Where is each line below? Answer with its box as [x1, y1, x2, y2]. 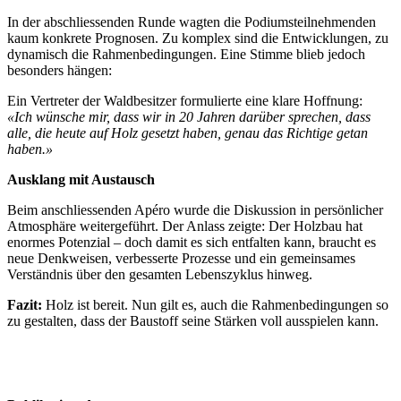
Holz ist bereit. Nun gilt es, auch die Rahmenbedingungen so [46, 296, 388, 312]
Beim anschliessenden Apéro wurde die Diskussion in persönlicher [7, 201, 383, 218]
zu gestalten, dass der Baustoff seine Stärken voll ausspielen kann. [7, 312, 379, 328]
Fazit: [7, 296, 46, 312]
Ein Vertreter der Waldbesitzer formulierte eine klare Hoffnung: [7, 92, 363, 108]
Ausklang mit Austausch [7, 171, 155, 187]
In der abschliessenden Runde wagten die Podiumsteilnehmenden [7, 13, 376, 30]
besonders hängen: [7, 62, 112, 78]
